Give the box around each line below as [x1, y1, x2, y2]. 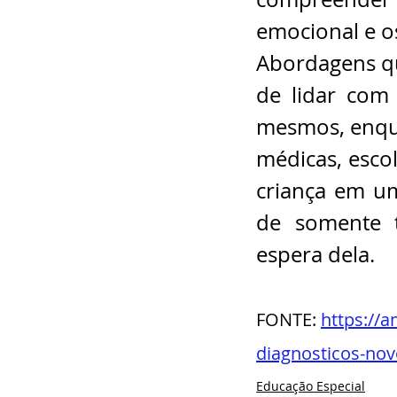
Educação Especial [256, 377, 365, 394]
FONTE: [256, 307, 321, 331]
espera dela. [256, 239, 375, 269]
